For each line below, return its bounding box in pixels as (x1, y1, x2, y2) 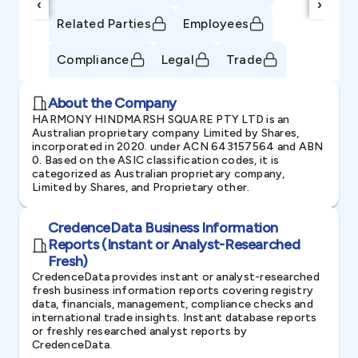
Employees (182, 15, 249, 31)
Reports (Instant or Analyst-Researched (48, 236, 300, 253)
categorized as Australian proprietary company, (32, 167, 285, 181)
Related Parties (57, 15, 151, 31)
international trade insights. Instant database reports (32, 311, 317, 324)
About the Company (48, 93, 177, 112)
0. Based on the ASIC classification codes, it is (32, 153, 279, 167)
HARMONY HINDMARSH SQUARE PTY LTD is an (32, 113, 290, 126)
